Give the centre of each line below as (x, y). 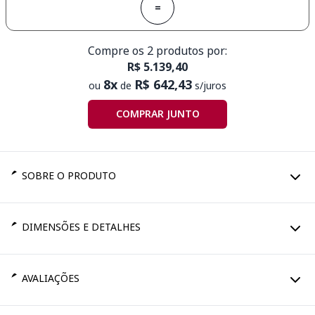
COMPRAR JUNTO (157, 114)
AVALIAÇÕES (50, 278)
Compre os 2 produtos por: (157, 50)
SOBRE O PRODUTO (69, 175)
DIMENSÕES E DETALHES (81, 226)
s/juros (209, 85)
